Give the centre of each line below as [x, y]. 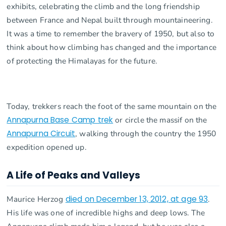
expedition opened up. [47, 147]
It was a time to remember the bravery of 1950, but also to [111, 33]
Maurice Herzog [36, 199]
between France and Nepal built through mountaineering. [110, 20]
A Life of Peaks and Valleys [74, 175]
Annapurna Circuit [41, 133]
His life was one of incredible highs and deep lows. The [106, 212]
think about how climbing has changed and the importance [111, 47]
